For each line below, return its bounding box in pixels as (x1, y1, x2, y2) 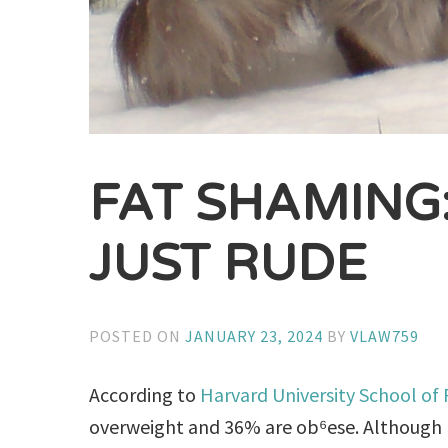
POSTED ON (89, 326, 186, 347)
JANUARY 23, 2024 (185, 326, 324, 347)
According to (89, 382, 201, 408)
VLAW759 (350, 326, 420, 347)
